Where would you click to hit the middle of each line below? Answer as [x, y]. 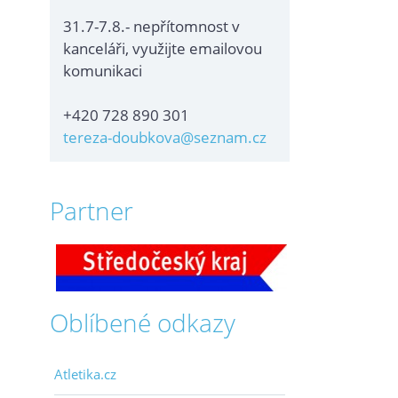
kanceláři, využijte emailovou [163, 48]
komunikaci [103, 71]
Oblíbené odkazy [143, 322]
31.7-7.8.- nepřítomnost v [151, 26]
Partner [92, 211]
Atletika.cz [85, 374]
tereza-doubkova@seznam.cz [165, 137]
